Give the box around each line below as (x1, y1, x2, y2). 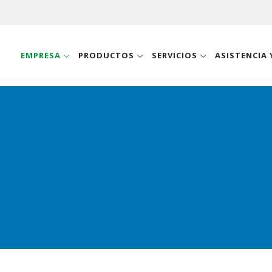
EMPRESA (21, 50, 63, 61)
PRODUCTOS (78, 50, 137, 61)
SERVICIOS (152, 50, 200, 61)
